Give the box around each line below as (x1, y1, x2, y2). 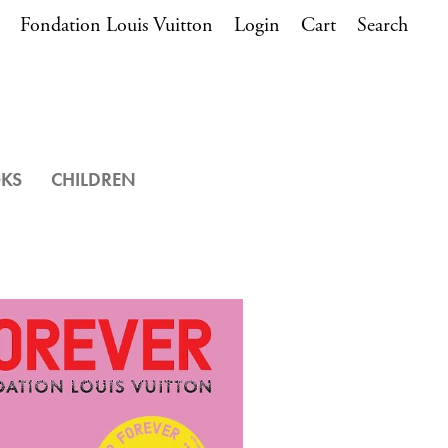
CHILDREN (51, 167, 136, 192)
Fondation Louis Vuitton (20, 13, 213, 38)
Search (357, 13, 408, 38)
